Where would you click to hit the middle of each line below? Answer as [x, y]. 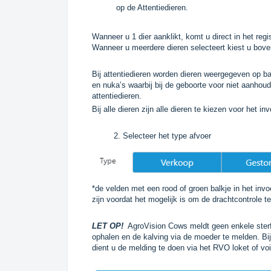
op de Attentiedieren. [153, 7]
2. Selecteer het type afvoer [152, 135]
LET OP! [108, 226]
